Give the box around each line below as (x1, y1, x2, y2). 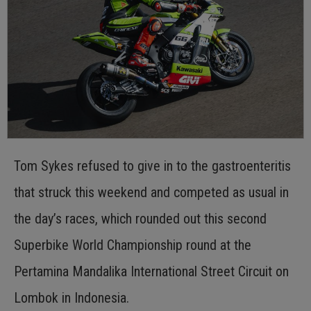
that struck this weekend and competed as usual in (14, 183, 289, 201)
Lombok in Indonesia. (14, 289, 129, 306)
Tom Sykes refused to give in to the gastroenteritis (14, 157, 291, 174)
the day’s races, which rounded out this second (14, 210, 267, 227)
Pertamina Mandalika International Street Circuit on (14, 262, 289, 280)
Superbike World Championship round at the (14, 236, 251, 253)
